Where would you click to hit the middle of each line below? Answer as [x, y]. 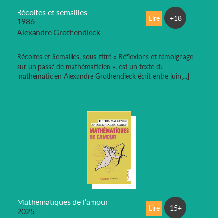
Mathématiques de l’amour [63, 202]
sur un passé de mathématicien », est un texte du [91, 67]
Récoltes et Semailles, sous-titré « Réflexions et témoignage [105, 57]
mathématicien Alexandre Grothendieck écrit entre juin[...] [103, 76]
